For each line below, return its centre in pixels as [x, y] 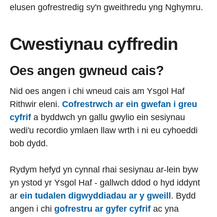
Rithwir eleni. [35, 104]
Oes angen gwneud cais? [87, 70]
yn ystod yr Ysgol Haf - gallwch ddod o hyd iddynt [105, 183]
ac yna [166, 209]
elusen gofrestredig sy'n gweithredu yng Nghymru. [106, 7]
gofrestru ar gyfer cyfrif [102, 209]
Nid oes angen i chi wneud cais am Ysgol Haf [97, 91]
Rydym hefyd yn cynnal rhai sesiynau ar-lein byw [104, 170]
